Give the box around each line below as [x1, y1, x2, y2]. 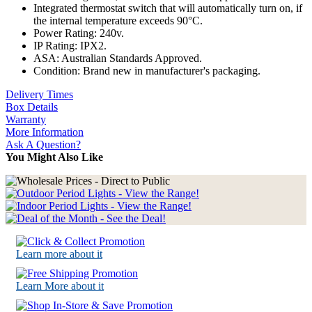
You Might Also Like [6, 151, 103, 164]
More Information [6, 126, 84, 139]
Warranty [6, 114, 46, 126]
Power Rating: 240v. [33, 27, 124, 40]
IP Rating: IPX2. [33, 40, 107, 52]
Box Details [6, 101, 58, 114]
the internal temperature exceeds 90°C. [33, 15, 203, 27]
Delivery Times [6, 88, 73, 101]
